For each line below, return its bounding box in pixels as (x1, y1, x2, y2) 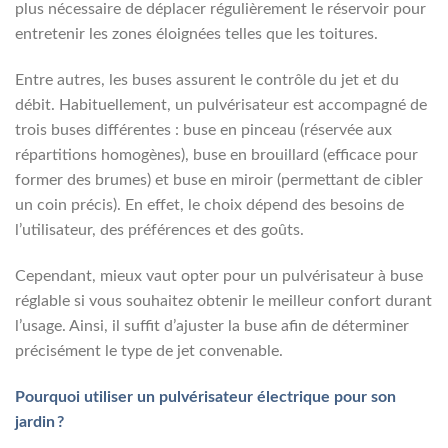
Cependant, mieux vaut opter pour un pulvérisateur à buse (15, 267, 423, 284)
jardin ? (15, 413, 64, 430)
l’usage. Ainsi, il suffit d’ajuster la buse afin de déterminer (15, 317, 409, 334)
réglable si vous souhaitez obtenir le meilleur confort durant (15, 292, 432, 309)
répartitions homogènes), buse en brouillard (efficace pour (15, 146, 418, 163)
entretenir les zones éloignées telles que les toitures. (15, 26, 378, 43)
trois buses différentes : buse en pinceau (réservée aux (15, 121, 392, 138)
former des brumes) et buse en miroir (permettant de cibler (15, 171, 423, 188)
